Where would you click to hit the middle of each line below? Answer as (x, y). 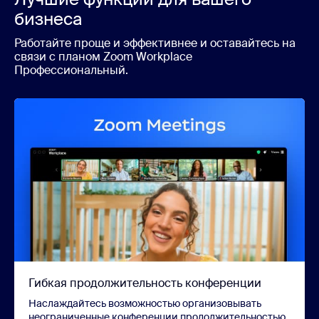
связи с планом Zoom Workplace (103, 56)
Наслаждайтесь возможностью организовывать (145, 303)
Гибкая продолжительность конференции (145, 283)
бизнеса (48, 19)
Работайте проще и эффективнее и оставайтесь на (155, 43)
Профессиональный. (71, 70)
